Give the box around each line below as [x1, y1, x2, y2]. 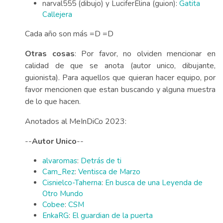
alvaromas [42, 156, 77, 166]
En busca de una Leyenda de [105, 178, 203, 188]
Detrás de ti [81, 156, 121, 166]
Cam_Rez [42, 167, 75, 177]
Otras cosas [25, 48, 75, 59]
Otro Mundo [42, 189, 83, 199]
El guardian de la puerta [72, 211, 153, 221]
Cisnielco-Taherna [42, 178, 102, 188]
